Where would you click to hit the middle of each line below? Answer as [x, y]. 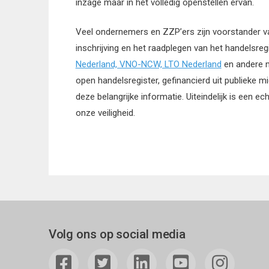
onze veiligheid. [105, 113]
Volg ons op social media [117, 234]
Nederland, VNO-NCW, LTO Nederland [148, 65]
